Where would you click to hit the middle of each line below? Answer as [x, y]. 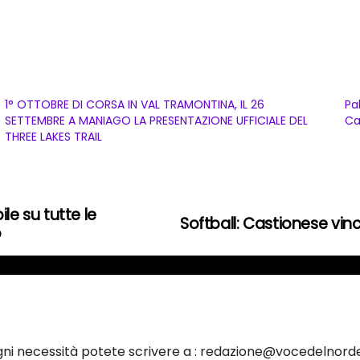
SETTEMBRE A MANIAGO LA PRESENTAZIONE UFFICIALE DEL [157, 120]
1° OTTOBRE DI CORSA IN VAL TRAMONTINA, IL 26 [135, 104]
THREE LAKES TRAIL [54, 136]
